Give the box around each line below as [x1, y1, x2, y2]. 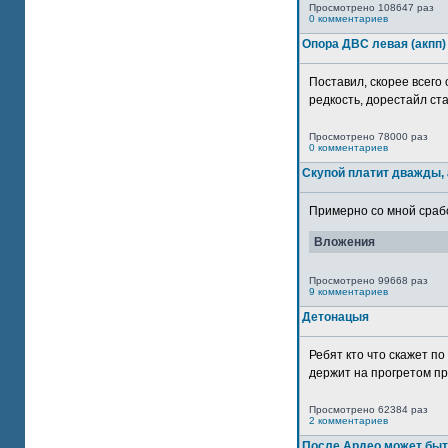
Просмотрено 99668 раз [309, 275, 428, 286]
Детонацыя [302, 310, 369, 324]
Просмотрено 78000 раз [309, 131, 428, 142]
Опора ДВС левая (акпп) [302, 37, 446, 51]
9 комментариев [309, 286, 388, 297]
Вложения [314, 235, 375, 249]
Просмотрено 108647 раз [309, 2, 434, 13]
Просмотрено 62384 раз [309, 404, 428, 415]
